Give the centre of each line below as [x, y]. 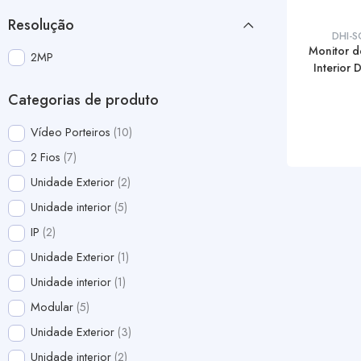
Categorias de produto [83, 100]
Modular [52, 307]
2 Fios [46, 157]
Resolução [41, 25]
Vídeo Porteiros [71, 132]
